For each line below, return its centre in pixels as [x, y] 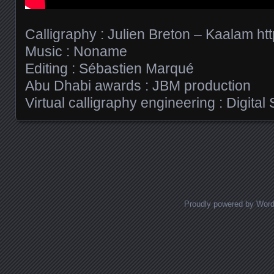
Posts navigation [82, 161]
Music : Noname [76, 51]
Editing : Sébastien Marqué [109, 68]
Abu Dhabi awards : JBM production [138, 85]
